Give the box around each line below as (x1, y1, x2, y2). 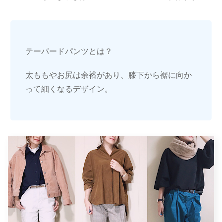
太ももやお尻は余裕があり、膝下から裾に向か (25, 70, 192, 79)
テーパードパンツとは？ (25, 47, 112, 56)
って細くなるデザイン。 (25, 84, 112, 93)
